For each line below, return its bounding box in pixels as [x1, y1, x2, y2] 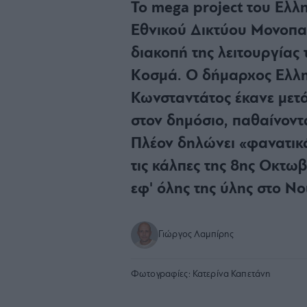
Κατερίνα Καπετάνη [190, 269, 271, 280]
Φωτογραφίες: [131, 269, 191, 280]
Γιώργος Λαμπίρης [158, 229, 234, 240]
